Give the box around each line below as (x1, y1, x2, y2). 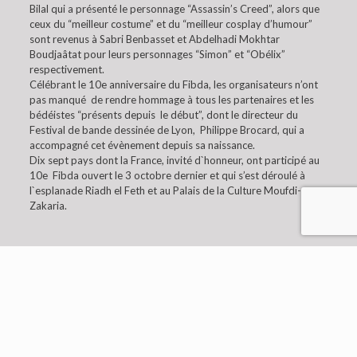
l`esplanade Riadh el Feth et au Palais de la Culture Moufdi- (29, 184, 301, 197)
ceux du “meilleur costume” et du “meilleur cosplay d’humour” (29, 18, 312, 30)
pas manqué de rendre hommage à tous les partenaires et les (29, 93, 314, 106)
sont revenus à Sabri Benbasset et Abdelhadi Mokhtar (29, 33, 280, 45)
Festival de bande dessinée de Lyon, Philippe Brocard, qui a (29, 124, 304, 136)
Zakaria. (29, 199, 67, 212)
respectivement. (29, 63, 104, 76)
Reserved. (155, 332, 202, 345)
